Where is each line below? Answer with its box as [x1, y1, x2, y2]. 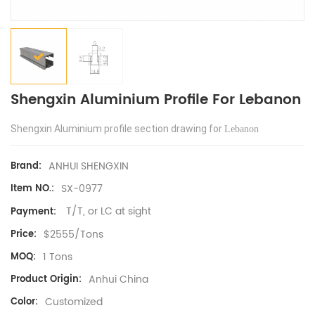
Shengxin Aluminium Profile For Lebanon [11, 89, 301, 112]
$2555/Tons [44, 226, 103, 243]
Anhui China [89, 271, 148, 288]
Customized [45, 294, 103, 311]
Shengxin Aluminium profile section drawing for [11, 123, 224, 135]
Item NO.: [11, 181, 54, 197]
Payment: [11, 204, 56, 219]
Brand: [11, 159, 41, 174]
